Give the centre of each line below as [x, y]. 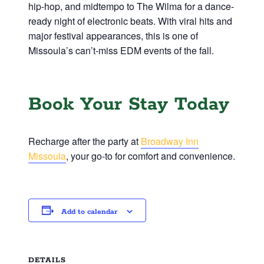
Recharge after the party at [84, 141]
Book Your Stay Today [128, 105]
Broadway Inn [169, 141]
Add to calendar [89, 212]
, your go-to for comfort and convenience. [150, 156]
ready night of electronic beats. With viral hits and [130, 21]
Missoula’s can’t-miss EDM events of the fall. [121, 51]
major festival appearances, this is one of [113, 36]
